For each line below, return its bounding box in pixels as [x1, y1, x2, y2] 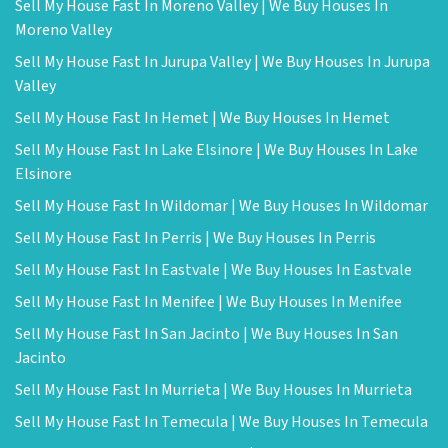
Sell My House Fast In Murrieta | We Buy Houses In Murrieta [15, 379, 412, 401]
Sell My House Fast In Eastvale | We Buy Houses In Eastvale [15, 259, 412, 281]
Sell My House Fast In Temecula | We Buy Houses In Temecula [15, 411, 428, 433]
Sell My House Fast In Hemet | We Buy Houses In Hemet [15, 107, 390, 129]
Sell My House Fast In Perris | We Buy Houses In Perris [15, 227, 376, 249]
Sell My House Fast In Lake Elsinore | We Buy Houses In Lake [15, 139, 418, 161]
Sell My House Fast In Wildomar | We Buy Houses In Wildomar [15, 195, 428, 217]
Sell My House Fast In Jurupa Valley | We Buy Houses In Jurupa [15, 51, 430, 73]
